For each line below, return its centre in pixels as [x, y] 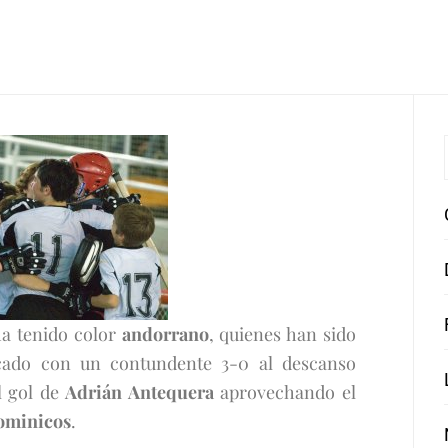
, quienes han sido [282, 334]
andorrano [165, 334]
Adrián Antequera [143, 392]
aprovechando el [288, 392]
